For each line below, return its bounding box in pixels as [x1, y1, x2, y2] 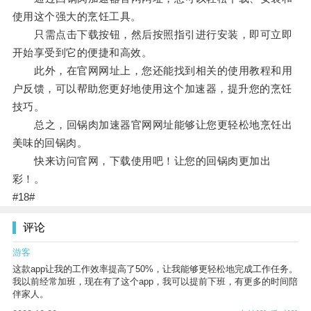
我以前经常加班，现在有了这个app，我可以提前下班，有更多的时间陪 [12, 276, 298, 287]
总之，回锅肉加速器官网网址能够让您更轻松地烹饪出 [12, 119, 293, 131]
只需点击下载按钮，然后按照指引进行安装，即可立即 [12, 28, 293, 41]
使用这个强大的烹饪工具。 [12, 10, 142, 23]
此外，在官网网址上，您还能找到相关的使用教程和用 [12, 65, 293, 77]
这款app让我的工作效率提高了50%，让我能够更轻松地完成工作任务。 [12, 264, 298, 275]
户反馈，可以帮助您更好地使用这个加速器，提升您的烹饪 [12, 83, 292, 95]
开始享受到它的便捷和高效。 [12, 47, 153, 59]
